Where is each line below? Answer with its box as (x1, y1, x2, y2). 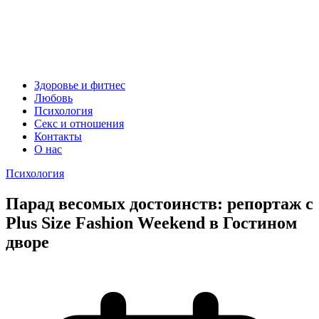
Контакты (34, 130, 82, 143)
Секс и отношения (34, 117, 124, 130)
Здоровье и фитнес (34, 79, 125, 92)
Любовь (34, 92, 73, 105)
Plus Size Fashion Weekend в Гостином (6, 214, 297, 233)
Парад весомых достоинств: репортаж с (6, 194, 313, 214)
